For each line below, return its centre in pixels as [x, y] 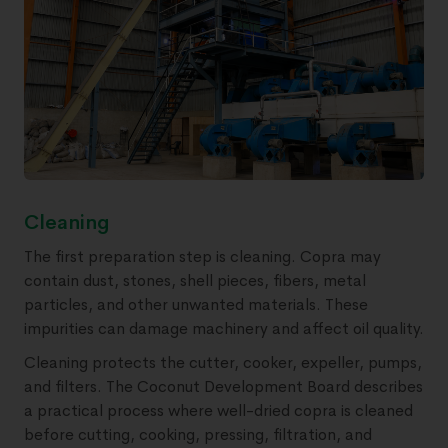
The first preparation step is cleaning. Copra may [202, 257]
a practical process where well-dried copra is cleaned [218, 411]
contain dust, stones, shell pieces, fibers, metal [195, 281]
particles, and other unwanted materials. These [196, 305]
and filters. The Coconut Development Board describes [223, 387]
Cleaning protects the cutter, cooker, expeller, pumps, [223, 363]
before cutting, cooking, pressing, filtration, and [198, 435]
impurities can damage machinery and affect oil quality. [224, 329]
